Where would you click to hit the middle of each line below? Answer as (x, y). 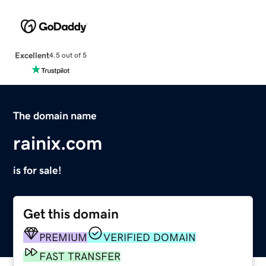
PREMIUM (64, 237)
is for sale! (38, 170)
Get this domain (71, 214)
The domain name (55, 115)
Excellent (32, 55)
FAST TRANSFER (80, 256)
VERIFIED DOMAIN (150, 237)
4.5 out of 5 (68, 56)
